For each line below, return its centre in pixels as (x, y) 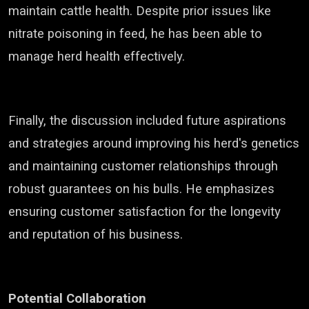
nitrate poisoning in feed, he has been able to (135, 34)
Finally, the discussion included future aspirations (147, 121)
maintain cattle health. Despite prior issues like (140, 11)
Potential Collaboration (77, 299)
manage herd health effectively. (97, 57)
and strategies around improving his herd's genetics (154, 143)
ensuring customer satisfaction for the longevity (144, 212)
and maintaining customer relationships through (143, 166)
